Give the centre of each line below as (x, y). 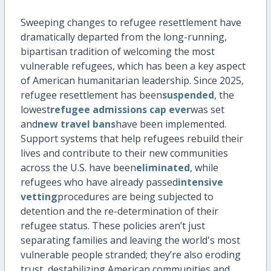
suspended (188, 95)
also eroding (211, 255)
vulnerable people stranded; (85, 255)
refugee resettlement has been (91, 95)
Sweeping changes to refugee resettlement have (131, 23)
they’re (165, 255)
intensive (200, 182)
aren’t (172, 226)
